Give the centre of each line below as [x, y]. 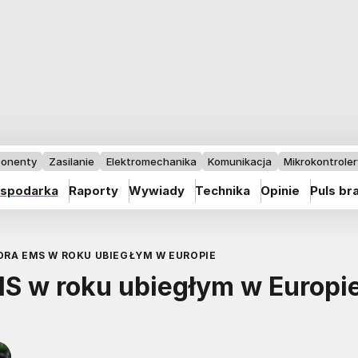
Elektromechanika [151, 161]
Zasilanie [71, 161]
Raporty [93, 191]
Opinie [280, 191]
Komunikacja [240, 161]
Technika [223, 191]
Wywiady [156, 191]
